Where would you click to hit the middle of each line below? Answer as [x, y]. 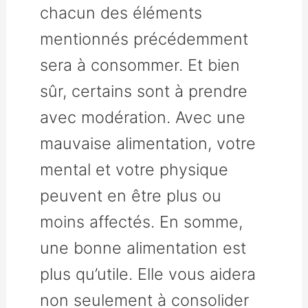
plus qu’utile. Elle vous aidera [148, 274]
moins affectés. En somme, [142, 221]
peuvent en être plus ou [131, 195]
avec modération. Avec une [143, 117]
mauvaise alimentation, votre [148, 143]
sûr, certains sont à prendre [144, 91]
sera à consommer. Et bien [140, 65]
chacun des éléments [121, 12]
